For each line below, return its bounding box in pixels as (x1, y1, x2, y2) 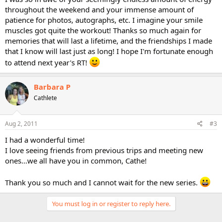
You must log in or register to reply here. (52, 199, 170, 208)
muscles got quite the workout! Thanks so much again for (5, 25, 201, 35)
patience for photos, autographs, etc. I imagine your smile (5, 15, 203, 25)
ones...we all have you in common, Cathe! (5, 155, 147, 166)
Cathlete (34, 94, 57, 102)
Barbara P (34, 82, 70, 92)
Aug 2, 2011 (5, 119, 38, 128)
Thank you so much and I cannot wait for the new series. (5, 177, 200, 187)
